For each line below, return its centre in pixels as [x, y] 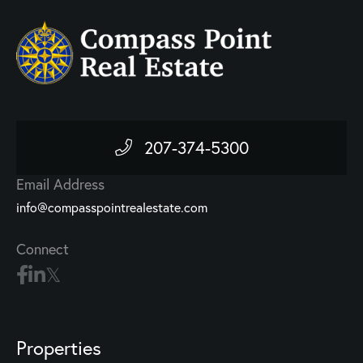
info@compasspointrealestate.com [112, 208]
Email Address [60, 185]
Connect [43, 250]
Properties [59, 348]
